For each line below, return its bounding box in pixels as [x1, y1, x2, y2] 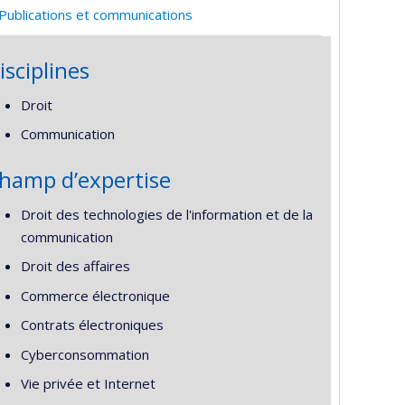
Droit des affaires [20, 257, 130, 276]
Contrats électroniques [20, 316, 164, 334]
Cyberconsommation [20, 344, 149, 363]
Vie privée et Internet [20, 374, 155, 393]
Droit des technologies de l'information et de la [20, 204, 313, 223]
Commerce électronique [20, 286, 170, 305]
